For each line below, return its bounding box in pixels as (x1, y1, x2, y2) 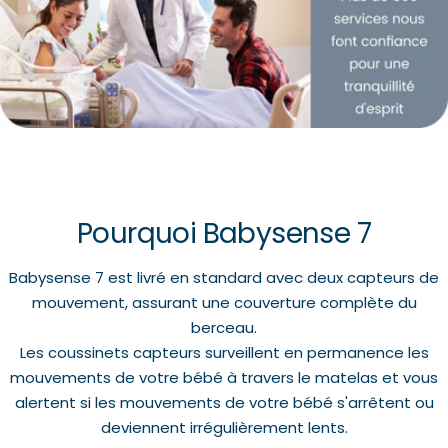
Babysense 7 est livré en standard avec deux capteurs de (9, 266, 439, 288)
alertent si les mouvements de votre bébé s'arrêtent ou (14, 391, 434, 413)
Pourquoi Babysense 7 (77, 213, 371, 253)
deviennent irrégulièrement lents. (100, 416, 348, 438)
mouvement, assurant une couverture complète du (31, 291, 417, 313)
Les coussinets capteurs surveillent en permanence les (19, 341, 429, 363)
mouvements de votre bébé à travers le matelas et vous (10, 366, 438, 388)
